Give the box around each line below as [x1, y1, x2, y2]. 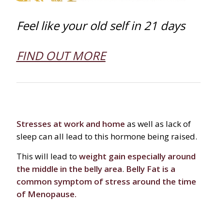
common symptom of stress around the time [16, 175, 196, 187]
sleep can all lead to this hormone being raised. [16, 131, 197, 142]
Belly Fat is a [125, 163, 175, 174]
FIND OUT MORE [16, 47, 106, 63]
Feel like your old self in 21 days [16, 17, 185, 33]
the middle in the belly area [16, 163, 122, 174]
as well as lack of [124, 118, 191, 130]
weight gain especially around [78, 150, 196, 162]
